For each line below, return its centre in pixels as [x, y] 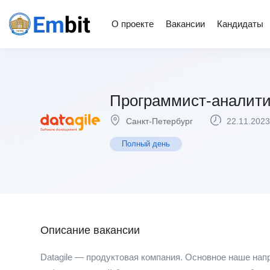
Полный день [146, 144]
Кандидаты [240, 24]
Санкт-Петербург [159, 121]
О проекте [133, 24]
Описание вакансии [90, 230]
